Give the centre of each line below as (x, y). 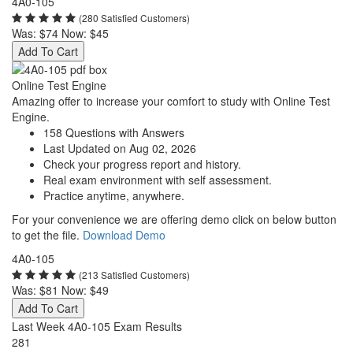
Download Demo (124, 235)
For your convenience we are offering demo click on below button (174, 219)
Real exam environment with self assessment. (158, 180)
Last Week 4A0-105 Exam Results (97, 326)
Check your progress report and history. (142, 164)
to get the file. (47, 235)
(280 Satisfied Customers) (134, 18)
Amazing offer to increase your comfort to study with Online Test (171, 101)
